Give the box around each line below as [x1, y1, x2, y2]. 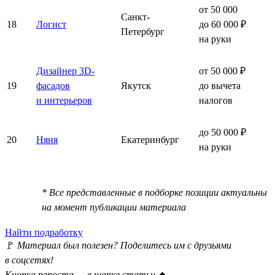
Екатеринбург [121, 134, 179, 145]
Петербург [121, 26, 165, 37]
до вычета [199, 80, 241, 91]
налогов [199, 95, 233, 106]
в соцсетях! [5, 254, 53, 265]
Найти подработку [5, 227, 83, 238]
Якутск [121, 80, 151, 91]
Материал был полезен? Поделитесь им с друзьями [17, 239, 231, 250]
